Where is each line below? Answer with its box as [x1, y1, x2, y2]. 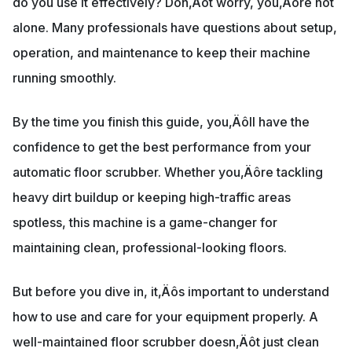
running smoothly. [13, 70, 116, 86]
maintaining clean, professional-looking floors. [13, 240, 287, 256]
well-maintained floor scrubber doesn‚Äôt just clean [13, 334, 319, 350]
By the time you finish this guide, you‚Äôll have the [13, 114, 310, 130]
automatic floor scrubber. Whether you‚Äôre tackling [13, 164, 323, 181]
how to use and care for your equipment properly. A [13, 309, 318, 325]
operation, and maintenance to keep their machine [13, 45, 310, 61]
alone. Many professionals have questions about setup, [13, 20, 337, 36]
